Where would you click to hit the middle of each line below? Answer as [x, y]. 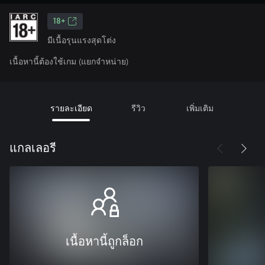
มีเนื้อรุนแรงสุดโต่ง [82, 40]
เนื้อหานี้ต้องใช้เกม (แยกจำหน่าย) [69, 61]
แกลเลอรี [33, 148]
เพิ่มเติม [200, 108]
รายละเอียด [71, 108]
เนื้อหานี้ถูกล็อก [104, 242]
